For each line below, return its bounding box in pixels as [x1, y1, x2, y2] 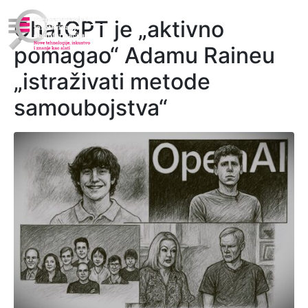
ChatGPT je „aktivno [14, 16, 224, 43]
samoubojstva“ [14, 94, 168, 121]
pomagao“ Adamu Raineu [14, 42, 275, 69]
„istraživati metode [14, 68, 210, 95]
